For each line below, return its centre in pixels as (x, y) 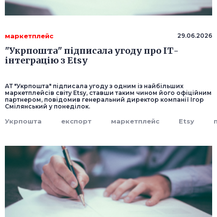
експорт (76, 121)
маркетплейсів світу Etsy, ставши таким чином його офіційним (108, 93)
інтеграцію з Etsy (46, 61)
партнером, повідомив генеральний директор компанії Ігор (104, 100)
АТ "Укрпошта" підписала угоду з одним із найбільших (94, 86)
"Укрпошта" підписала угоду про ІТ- (92, 51)
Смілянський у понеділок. (47, 107)
